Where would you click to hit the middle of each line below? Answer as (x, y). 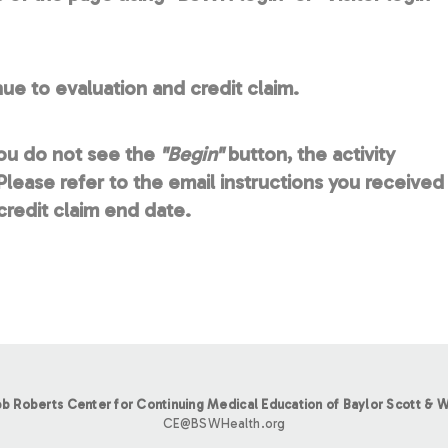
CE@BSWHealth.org (224, 423)
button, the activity (309, 153)
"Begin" (191, 153)
